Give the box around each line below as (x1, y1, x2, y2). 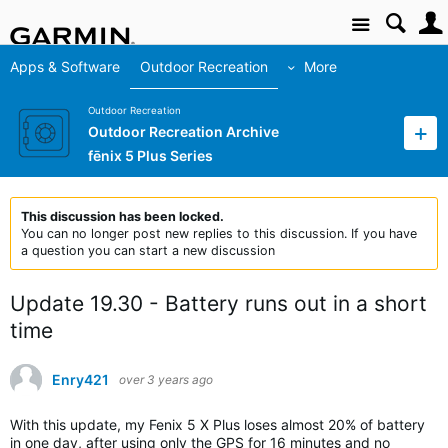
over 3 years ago (119, 372, 213, 387)
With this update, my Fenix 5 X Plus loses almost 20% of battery (10, 416, 425, 433)
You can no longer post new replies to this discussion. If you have (21, 226, 417, 241)
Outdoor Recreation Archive (88, 123, 279, 141)
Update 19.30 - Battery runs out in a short (10, 291, 427, 316)
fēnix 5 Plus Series (88, 147, 213, 165)
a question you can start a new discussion (21, 243, 275, 258)
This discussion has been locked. (21, 209, 224, 224)
